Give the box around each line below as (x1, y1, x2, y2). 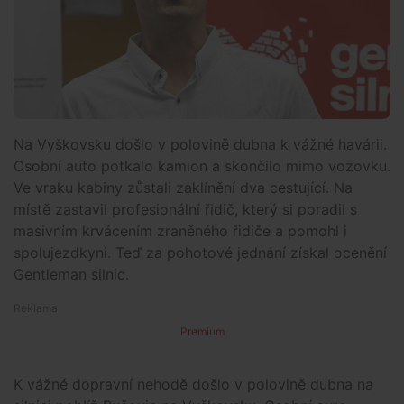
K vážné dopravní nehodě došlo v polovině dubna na (14, 374, 373, 393)
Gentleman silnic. (14, 264, 129, 283)
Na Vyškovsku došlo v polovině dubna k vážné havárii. (14, 134, 387, 153)
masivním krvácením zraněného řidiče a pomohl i (14, 221, 347, 240)
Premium (179, 324, 225, 338)
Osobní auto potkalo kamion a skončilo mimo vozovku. (14, 156, 390, 175)
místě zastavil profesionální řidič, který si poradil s (14, 199, 357, 218)
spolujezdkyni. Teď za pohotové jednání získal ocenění (14, 243, 387, 262)
